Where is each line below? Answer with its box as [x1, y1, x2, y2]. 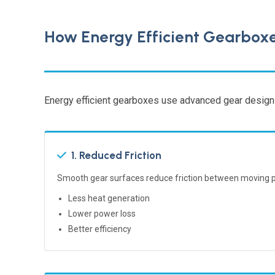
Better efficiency [68, 223, 131, 234]
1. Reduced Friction [71, 149, 161, 161]
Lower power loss [68, 208, 136, 219]
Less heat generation [68, 193, 150, 203]
